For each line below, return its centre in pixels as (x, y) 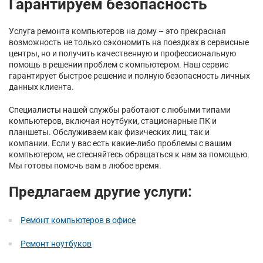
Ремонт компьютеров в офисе (78, 220)
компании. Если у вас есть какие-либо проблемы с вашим (120, 143)
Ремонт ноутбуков (56, 244)
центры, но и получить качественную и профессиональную (122, 53)
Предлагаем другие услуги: (100, 192)
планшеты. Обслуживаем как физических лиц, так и (109, 132)
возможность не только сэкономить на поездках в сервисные (129, 42)
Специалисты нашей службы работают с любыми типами (120, 110)
